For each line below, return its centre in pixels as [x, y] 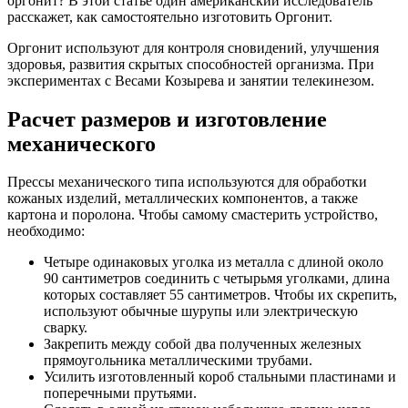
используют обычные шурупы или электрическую [201, 311]
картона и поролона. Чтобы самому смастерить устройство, [193, 215]
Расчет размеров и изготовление [167, 119]
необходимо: [46, 231]
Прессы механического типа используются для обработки [187, 182]
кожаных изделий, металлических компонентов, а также [183, 199]
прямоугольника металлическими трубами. [178, 361]
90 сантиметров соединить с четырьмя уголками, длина [217, 279]
